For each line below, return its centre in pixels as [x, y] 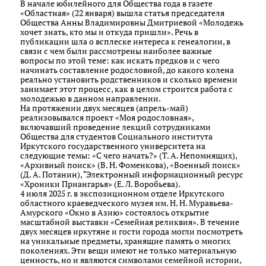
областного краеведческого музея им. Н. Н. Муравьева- [127, 203]
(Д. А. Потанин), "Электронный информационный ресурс [132, 174]
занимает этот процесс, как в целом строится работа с [126, 89]
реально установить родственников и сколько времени [129, 79]
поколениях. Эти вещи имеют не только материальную [128, 250]
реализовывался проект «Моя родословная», [107, 117]
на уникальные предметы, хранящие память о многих [125, 241]
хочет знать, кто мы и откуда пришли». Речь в [109, 32]
